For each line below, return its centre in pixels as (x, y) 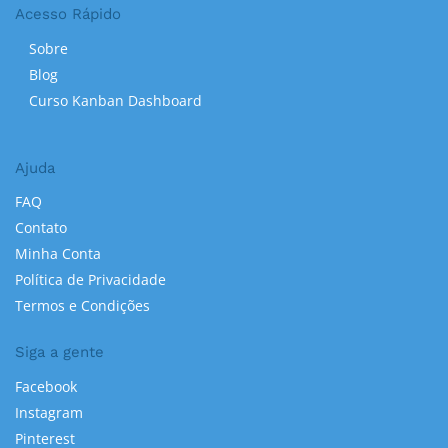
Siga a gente (59, 352)
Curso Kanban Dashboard (115, 100)
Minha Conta (58, 254)
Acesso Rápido (68, 14)
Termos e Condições (82, 306)
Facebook (46, 386)
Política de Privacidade (90, 280)
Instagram (49, 412)
